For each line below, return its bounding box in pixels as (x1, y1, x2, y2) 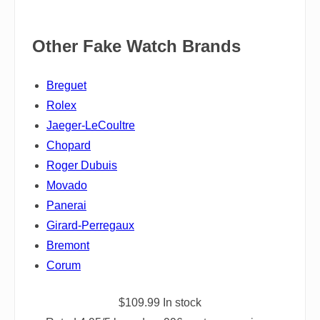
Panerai (46, 199, 86, 211)
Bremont (46, 239, 89, 251)
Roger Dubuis (46, 159, 117, 171)
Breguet (46, 79, 86, 91)
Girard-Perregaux (46, 219, 134, 231)
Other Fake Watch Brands (32, 36, 241, 56)
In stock (163, 296, 201, 309)
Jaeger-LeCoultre (46, 119, 135, 131)
